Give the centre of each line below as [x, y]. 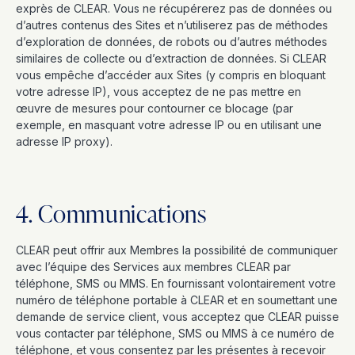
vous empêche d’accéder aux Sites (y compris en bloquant [171, 75]
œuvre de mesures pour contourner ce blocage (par [155, 108]
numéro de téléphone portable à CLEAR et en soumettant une [177, 300]
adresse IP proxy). [64, 141]
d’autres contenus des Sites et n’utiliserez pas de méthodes [172, 25]
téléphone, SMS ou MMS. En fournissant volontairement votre [176, 283]
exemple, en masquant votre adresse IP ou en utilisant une [169, 125]
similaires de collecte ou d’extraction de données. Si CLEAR [171, 58]
